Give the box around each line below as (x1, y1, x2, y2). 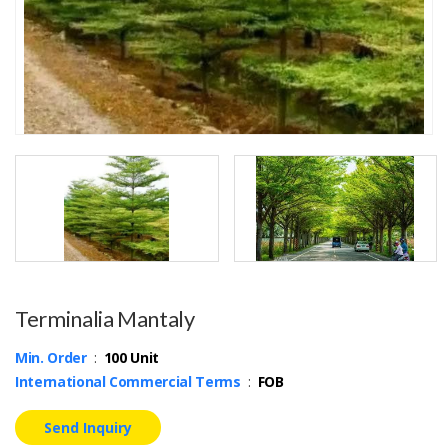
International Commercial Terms (15, 372, 241, 391)
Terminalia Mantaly (15, 305, 195, 332)
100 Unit (103, 348, 159, 367)
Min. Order (15, 348, 87, 367)
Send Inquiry (44, 418, 133, 437)
